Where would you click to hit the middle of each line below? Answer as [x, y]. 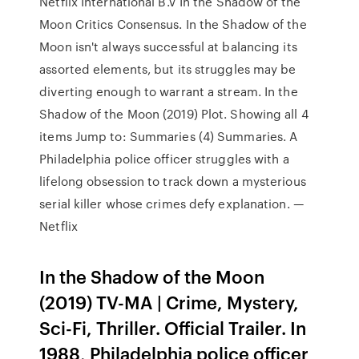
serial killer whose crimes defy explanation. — [171, 204]
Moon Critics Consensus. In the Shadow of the [173, 24]
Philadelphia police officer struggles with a [164, 159]
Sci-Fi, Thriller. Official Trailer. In [173, 327]
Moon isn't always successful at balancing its [168, 46]
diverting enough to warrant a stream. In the [169, 91]
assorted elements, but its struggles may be [168, 69]
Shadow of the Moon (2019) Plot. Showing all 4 [174, 114]
